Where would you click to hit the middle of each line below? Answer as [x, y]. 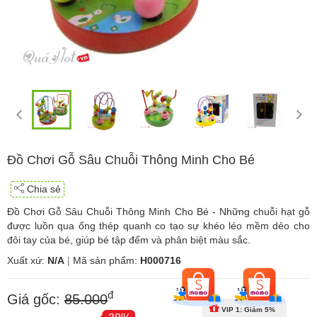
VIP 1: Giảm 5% [248, 309]
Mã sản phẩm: [106, 260]
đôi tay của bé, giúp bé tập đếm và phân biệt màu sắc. [129, 240]
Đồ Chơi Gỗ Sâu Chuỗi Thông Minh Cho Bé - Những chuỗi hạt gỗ [158, 211]
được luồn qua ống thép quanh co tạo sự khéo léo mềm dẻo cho [158, 225]
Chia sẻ [42, 189]
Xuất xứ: [27, 260]
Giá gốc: [36, 299]
